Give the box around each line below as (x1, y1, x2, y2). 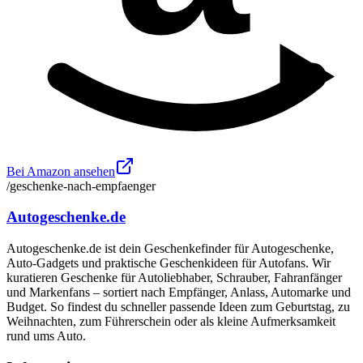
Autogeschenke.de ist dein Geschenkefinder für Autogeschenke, (6, 241, 334, 255)
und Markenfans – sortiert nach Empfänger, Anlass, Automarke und (6, 284, 351, 299)
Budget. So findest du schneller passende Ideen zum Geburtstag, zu (6, 299, 350, 314)
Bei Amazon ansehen (6, 164, 115, 178)
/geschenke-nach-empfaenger (6, 178, 156, 193)
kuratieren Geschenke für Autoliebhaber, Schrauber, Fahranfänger (6, 270, 342, 284)
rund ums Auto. (6, 328, 86, 343)
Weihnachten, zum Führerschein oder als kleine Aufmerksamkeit (6, 314, 335, 328)
